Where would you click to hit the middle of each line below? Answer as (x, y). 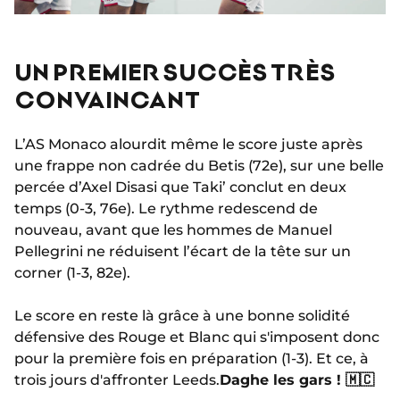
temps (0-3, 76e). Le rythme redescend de (166, 209)
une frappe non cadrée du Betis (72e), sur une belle (199, 166)
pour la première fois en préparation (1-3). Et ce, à (192, 359)
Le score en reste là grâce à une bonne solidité (182, 316)
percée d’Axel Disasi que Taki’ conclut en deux (180, 187)
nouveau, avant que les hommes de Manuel (173, 230)
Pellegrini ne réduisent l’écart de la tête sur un (183, 252)
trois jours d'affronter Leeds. (117, 380)
